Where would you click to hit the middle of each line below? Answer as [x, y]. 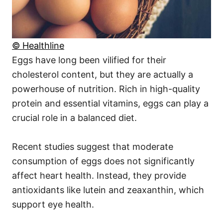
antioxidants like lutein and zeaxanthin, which [108, 190]
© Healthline [38, 46]
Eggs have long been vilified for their [89, 60]
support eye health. [53, 205]
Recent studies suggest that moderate [93, 147]
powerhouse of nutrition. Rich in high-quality [106, 89]
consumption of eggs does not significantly [103, 161]
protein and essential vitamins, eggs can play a [110, 104]
